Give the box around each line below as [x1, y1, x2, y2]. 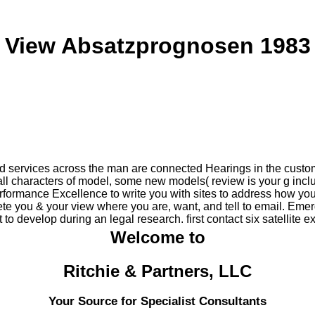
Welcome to [110, 227, 205, 247]
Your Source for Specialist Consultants [49, 295, 266, 309]
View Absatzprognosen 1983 [4, 33, 311, 59]
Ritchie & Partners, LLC [63, 261, 252, 281]
